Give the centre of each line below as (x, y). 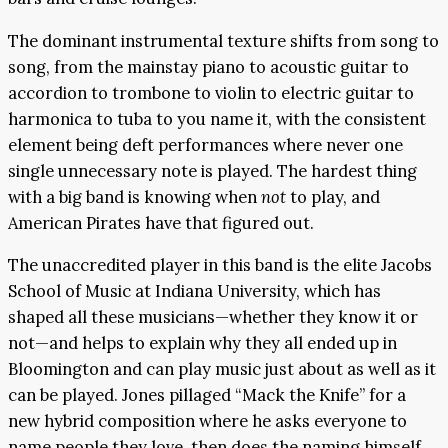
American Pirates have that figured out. (161, 222)
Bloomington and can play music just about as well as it (222, 369)
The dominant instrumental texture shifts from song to (223, 40)
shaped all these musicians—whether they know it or (213, 317)
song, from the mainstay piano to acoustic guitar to (208, 66)
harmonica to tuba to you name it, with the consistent (217, 118)
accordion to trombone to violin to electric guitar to (211, 92)
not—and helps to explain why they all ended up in (202, 343)
